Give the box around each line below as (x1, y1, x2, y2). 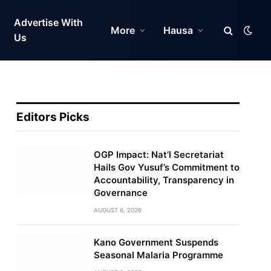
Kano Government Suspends (93, 237, 218, 248)
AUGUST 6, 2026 (93, 206, 142, 214)
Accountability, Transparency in (93, 174, 234, 186)
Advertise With (13, 16, 83, 28)
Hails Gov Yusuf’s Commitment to (93, 162, 240, 173)
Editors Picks (16, 110, 90, 124)
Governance (93, 187, 148, 198)
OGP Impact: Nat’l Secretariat (93, 149, 224, 160)
